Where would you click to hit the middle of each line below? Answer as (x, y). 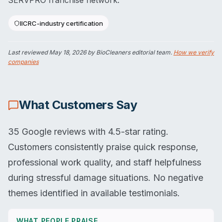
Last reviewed (28, 53)
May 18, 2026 (68, 53)
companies (23, 62)
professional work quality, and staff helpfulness (105, 163)
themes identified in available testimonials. (94, 193)
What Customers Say (78, 105)
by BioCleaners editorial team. (130, 53)
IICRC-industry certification (62, 23)
